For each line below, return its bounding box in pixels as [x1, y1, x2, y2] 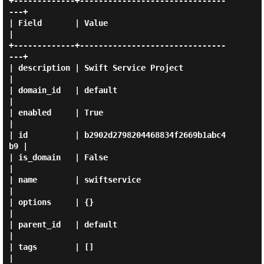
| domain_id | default [8, 85, 117, 95]
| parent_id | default [8, 220, 117, 229]
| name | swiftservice [8, 175, 141, 184]
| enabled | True [8, 108, 103, 117]
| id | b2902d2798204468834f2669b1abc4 [8, 130, 226, 140]
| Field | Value [8, 18, 108, 28]
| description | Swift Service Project [8, 63, 183, 72]
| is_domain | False [8, 153, 108, 162]
